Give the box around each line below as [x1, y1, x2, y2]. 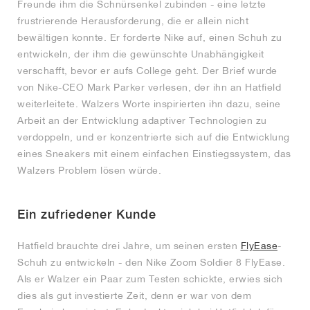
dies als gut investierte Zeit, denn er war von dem [17, 289, 251, 301]
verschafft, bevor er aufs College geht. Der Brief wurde [17, 64, 277, 76]
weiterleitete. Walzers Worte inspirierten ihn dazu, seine [17, 98, 281, 109]
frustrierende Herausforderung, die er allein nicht [17, 15, 248, 26]
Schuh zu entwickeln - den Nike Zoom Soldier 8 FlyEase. [17, 256, 285, 268]
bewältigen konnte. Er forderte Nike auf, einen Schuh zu [17, 31, 282, 43]
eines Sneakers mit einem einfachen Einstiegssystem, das [17, 147, 291, 159]
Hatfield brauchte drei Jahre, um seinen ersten [17, 239, 241, 251]
